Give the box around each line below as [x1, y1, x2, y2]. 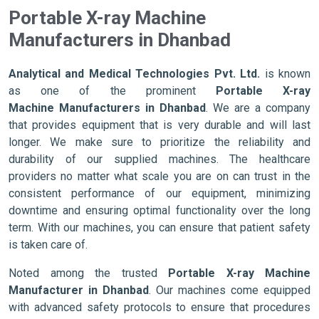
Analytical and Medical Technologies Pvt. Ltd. [9, 66, 261, 80]
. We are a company [206, 100, 310, 115]
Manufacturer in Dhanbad [9, 283, 149, 297]
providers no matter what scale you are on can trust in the [9, 169, 310, 183]
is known [260, 66, 311, 80]
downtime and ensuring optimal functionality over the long [9, 203, 310, 217]
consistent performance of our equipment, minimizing [9, 186, 310, 200]
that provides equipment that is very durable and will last [9, 117, 310, 132]
